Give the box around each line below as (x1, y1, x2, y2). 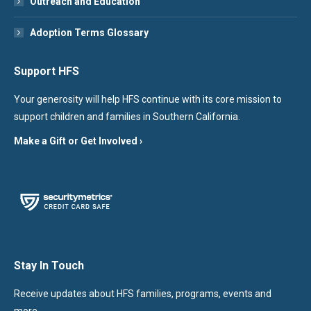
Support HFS (14, 64, 79, 78)
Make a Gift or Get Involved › (14, 135, 142, 146)
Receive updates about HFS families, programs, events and (14, 287, 271, 299)
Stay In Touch (14, 258, 84, 272)
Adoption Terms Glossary (30, 26, 149, 38)
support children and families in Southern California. (14, 110, 240, 122)
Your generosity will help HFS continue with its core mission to (14, 93, 282, 105)
